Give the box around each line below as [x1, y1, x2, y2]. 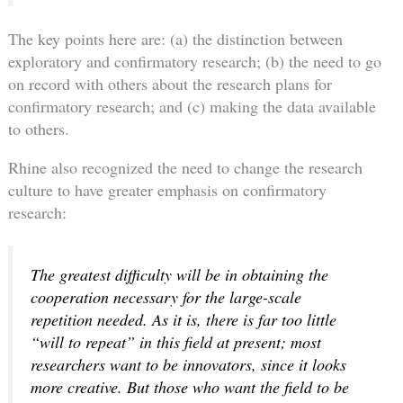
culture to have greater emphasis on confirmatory [7, 179, 327, 201]
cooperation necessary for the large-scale [30, 286, 301, 309]
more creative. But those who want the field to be [30, 376, 349, 399]
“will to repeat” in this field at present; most [30, 331, 321, 354]
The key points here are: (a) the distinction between [7, 28, 343, 50]
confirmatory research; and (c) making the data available [7, 95, 376, 118]
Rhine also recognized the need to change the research [7, 157, 363, 179]
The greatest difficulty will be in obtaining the [30, 264, 328, 286]
